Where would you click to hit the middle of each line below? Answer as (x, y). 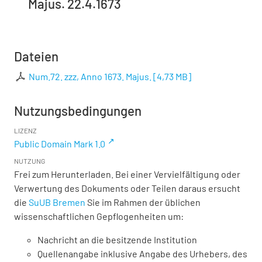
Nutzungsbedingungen (78, 111)
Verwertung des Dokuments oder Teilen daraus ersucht (127, 188)
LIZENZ (25, 131)
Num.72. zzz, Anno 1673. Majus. (90, 77)
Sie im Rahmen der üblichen (143, 202)
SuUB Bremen (57, 202)
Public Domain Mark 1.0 (60, 144)
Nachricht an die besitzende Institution (117, 240)
